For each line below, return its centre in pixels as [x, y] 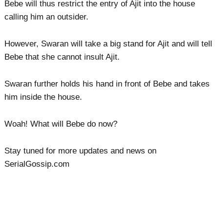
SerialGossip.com [37, 164]
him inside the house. [44, 97]
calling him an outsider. [47, 17]
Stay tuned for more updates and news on [81, 151]
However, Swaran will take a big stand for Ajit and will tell [109, 44]
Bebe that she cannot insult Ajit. [62, 57]
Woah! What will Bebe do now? [61, 124]
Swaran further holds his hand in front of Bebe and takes [107, 84]
